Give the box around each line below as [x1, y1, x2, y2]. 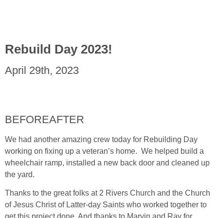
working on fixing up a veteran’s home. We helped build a [5, 146, 204, 155]
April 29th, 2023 [5, 64, 79, 76]
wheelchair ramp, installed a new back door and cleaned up [5, 158, 210, 167]
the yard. [5, 170, 35, 179]
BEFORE [5, 113, 49, 126]
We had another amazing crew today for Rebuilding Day [5, 135, 198, 144]
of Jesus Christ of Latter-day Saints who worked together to [5, 200, 207, 209]
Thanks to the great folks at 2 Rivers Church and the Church [5, 189, 210, 198]
